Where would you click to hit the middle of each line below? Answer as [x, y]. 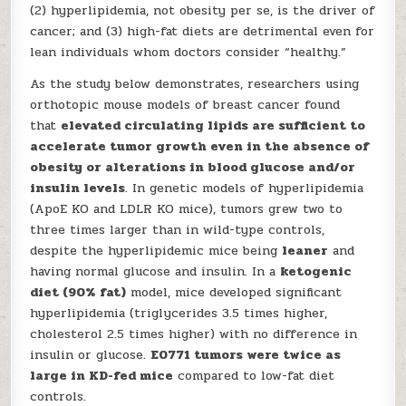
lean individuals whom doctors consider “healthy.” [188, 52]
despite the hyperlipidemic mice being [156, 251]
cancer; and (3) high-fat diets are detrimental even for [203, 31]
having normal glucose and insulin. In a [155, 271]
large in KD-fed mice [102, 376]
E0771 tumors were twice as [246, 355]
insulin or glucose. [91, 355]
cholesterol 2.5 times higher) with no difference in [194, 334]
